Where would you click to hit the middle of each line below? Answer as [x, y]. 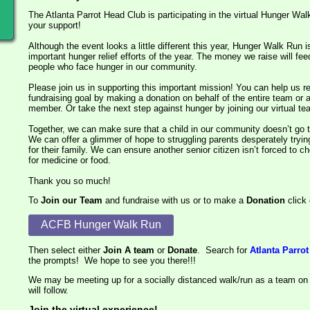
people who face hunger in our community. [113, 67]
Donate [182, 250]
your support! [55, 26]
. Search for [224, 250]
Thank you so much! [70, 181]
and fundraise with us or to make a [174, 201]
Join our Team [72, 201]
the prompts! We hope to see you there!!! [112, 260]
